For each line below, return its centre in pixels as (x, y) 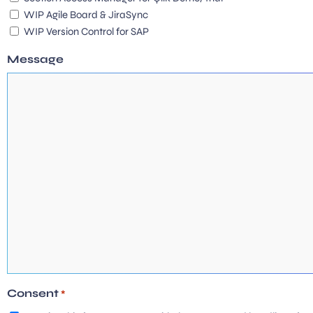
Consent (33, 293)
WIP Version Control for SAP (86, 32)
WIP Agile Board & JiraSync (86, 15)
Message (35, 59)
